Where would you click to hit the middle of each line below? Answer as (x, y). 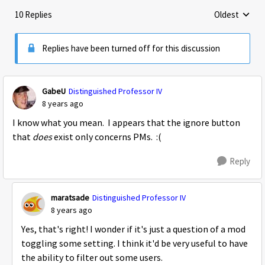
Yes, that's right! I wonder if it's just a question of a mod (133, 230)
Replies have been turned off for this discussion (131, 48)
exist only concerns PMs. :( (109, 137)
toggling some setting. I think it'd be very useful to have (135, 244)
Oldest (227, 14)
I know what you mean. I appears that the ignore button (126, 123)
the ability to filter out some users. (92, 258)
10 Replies (33, 14)
